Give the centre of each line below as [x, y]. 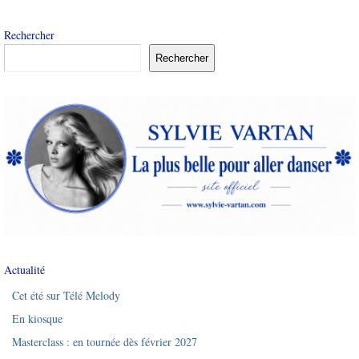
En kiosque [37, 319]
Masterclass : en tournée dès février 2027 [105, 342]
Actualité [24, 270]
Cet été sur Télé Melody [66, 296]
